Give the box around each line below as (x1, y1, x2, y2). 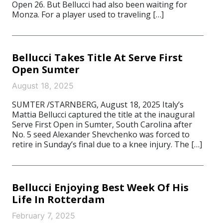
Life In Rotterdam (12, 193, 105, 206)
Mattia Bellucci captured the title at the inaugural (12, 109, 195, 120)
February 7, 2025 (12, 211, 75, 221)
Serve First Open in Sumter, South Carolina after (12, 119, 192, 130)
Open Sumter (12, 63, 80, 76)
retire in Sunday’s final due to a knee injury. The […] (12, 139, 202, 150)
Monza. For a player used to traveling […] (12, 9, 164, 20)
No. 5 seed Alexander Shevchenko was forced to (12, 129, 190, 140)
